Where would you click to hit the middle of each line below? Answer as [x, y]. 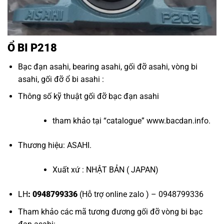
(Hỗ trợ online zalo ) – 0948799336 [140, 194]
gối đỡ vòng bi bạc [169, 212]
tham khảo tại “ [79, 121]
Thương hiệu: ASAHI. [54, 145]
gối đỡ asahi [146, 66]
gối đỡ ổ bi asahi [70, 79]
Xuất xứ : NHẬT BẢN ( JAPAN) [105, 170]
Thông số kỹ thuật [51, 96]
